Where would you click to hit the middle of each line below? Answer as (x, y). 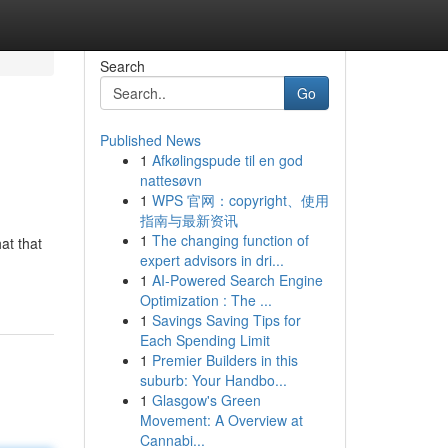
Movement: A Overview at (221, 420)
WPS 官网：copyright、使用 (240, 200)
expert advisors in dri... (211, 260)
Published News (150, 140)
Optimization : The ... (205, 300)
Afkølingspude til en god (227, 160)
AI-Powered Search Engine (237, 280)
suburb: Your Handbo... (213, 380)
